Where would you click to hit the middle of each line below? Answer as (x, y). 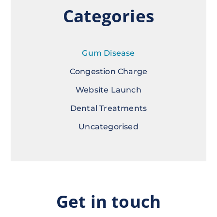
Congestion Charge (108, 72)
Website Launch (108, 90)
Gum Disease (108, 53)
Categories (108, 16)
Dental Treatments (108, 108)
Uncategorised (108, 127)
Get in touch (108, 201)
